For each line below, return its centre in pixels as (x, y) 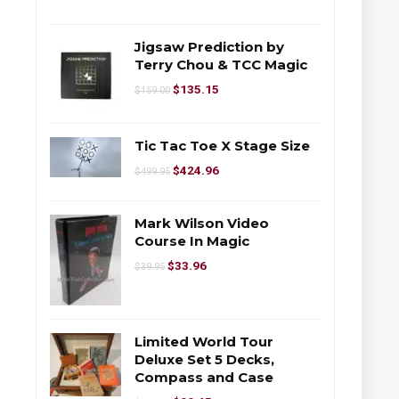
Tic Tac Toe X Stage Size (222, 145)
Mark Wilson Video (202, 223)
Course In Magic (192, 240)
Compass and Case (204, 378)
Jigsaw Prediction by (209, 46)
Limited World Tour (204, 342)
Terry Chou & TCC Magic (221, 64)
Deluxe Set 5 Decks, (204, 360)
